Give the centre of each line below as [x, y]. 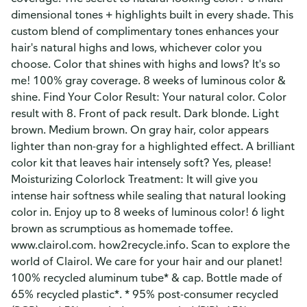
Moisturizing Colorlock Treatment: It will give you [134, 179]
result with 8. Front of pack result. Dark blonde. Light [145, 113]
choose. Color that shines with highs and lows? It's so [146, 64]
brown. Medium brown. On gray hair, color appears [140, 130]
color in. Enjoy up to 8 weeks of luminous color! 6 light [148, 212]
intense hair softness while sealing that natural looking [148, 195]
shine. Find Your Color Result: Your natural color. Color [149, 97]
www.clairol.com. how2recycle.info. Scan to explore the [150, 245]
